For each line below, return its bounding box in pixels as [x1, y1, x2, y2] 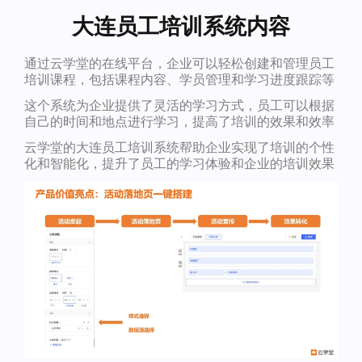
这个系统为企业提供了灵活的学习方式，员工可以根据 [23, 97, 335, 113]
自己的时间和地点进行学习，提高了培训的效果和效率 [23, 113, 335, 129]
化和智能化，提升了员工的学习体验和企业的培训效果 [23, 155, 335, 171]
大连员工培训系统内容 [72, 11, 290, 40]
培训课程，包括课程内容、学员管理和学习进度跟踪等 [23, 71, 335, 87]
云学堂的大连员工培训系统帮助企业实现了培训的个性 [23, 139, 335, 155]
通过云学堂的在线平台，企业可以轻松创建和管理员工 [23, 55, 335, 71]
